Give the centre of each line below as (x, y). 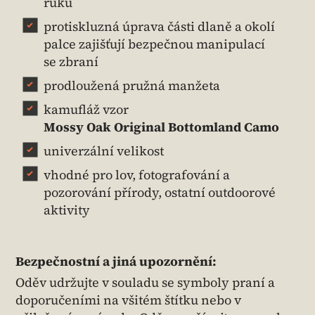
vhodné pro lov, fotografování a (137, 175)
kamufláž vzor (88, 110)
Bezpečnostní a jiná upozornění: (116, 262)
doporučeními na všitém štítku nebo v (128, 300)
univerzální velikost (104, 151)
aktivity (67, 210)
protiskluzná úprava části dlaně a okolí (159, 27)
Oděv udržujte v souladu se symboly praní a (145, 283)
